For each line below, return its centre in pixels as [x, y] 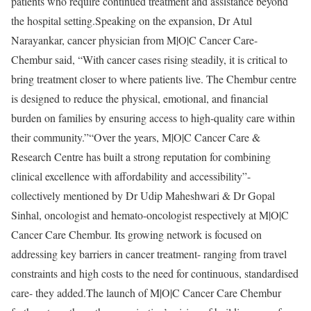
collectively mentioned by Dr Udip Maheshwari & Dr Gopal [143, 195]
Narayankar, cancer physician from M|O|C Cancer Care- [134, 40]
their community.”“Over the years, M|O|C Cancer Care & [136, 137]
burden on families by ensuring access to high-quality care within [153, 118]
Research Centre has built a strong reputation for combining [141, 157]
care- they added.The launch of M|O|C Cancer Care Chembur [146, 293]
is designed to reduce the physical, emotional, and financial [140, 98]
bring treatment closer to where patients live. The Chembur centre [154, 79]
